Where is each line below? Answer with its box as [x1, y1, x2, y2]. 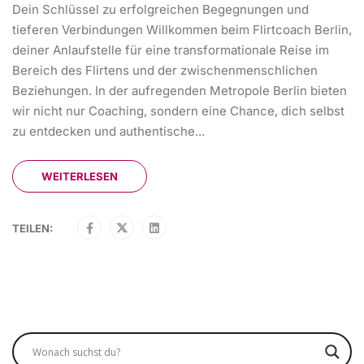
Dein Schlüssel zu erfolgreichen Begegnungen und [12, 2, 309, 18]
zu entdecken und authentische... [12, 123, 205, 140]
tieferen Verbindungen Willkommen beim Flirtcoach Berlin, [12, 22, 352, 38]
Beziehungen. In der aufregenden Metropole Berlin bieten [12, 83, 347, 99]
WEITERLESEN [41, 170, 118, 184]
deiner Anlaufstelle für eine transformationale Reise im [12, 42, 329, 58]
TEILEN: [12, 222, 53, 236]
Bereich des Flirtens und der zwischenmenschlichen [12, 63, 318, 79]
